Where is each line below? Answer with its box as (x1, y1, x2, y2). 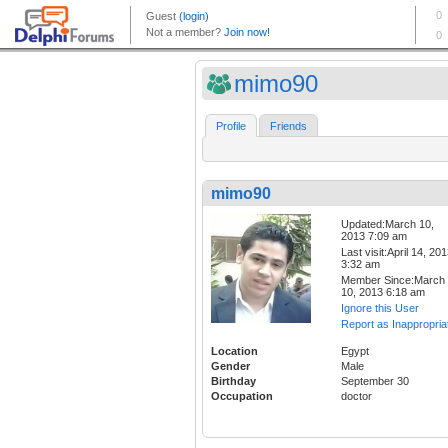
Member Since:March (341, 274, 445, 287)
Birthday (211, 375, 256, 388)
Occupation (211, 390, 273, 403)
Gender (211, 360, 250, 373)
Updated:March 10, (341, 218, 434, 231)
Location (211, 345, 258, 358)
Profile (216, 120, 246, 133)
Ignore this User (341, 302, 419, 315)
